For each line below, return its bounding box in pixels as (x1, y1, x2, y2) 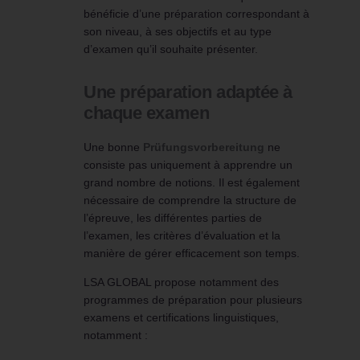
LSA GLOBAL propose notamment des (84, 276, 279, 289)
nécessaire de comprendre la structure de (84, 194, 297, 207)
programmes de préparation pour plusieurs (84, 293, 302, 307)
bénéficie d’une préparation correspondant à (84, 7, 309, 21)
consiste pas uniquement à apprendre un (84, 158, 292, 172)
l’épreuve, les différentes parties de (84, 211, 262, 225)
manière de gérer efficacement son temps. (84, 247, 300, 260)
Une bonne (84, 141, 143, 154)
